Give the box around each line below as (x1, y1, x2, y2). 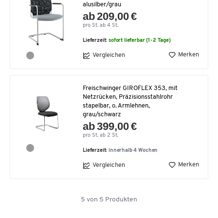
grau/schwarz (83, 111, 121, 118)
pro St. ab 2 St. (83, 132, 118, 138)
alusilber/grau (83, 1, 121, 8)
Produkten (104, 196, 137, 203)
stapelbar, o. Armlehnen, (83, 102, 150, 109)
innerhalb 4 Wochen (109, 147, 158, 153)
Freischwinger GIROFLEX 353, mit (83, 85, 178, 91)
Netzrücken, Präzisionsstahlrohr (83, 93, 173, 100)
